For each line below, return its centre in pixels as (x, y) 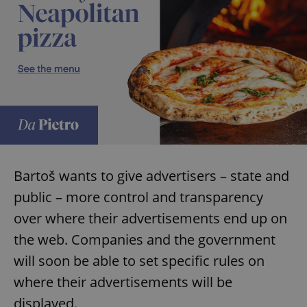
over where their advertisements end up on (150, 218)
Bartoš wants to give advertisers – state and (151, 175)
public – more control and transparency (138, 197)
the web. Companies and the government (145, 239)
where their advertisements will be (123, 282)
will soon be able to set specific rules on (139, 260)
